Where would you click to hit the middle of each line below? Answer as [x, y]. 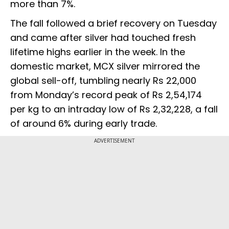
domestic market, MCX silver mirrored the [105, 66]
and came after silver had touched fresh [103, 38]
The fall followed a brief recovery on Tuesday [113, 24]
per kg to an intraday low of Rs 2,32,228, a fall [114, 109]
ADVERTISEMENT [114, 141]
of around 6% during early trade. [84, 124]
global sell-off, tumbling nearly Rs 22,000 [103, 81]
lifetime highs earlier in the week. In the [98, 52]
